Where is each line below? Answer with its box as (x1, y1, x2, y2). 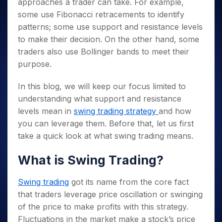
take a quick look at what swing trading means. (18, 131, 196, 141)
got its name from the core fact (69, 177, 189, 187)
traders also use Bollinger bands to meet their (18, 47, 189, 56)
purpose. (18, 59, 52, 69)
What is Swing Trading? (18, 153, 164, 167)
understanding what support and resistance (18, 94, 181, 104)
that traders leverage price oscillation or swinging (18, 189, 203, 199)
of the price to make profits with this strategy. (18, 202, 188, 212)
